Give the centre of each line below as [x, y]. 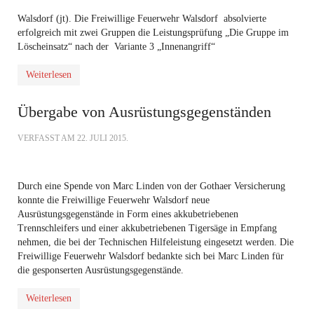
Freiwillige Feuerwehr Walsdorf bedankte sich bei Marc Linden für [151, 256]
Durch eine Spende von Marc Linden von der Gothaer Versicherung [151, 186]
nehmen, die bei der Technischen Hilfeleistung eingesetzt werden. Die [156, 242]
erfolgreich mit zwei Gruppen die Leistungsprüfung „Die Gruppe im [153, 33]
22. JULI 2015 [102, 138]
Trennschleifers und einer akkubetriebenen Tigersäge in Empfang [147, 228]
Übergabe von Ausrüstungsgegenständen [144, 112]
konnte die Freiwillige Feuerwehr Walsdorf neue [114, 200]
